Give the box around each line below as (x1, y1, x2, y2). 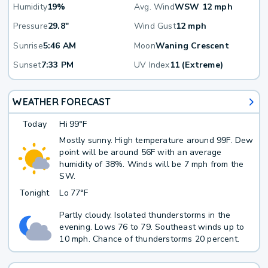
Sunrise (13, 39, 43, 51)
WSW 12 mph (174, 1, 233, 13)
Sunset (13, 59, 41, 71)
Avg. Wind (134, 1, 175, 13)
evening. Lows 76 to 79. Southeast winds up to (59, 221, 245, 233)
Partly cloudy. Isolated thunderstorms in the (59, 209, 231, 221)
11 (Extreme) (169, 59, 224, 71)
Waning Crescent (155, 39, 229, 51)
